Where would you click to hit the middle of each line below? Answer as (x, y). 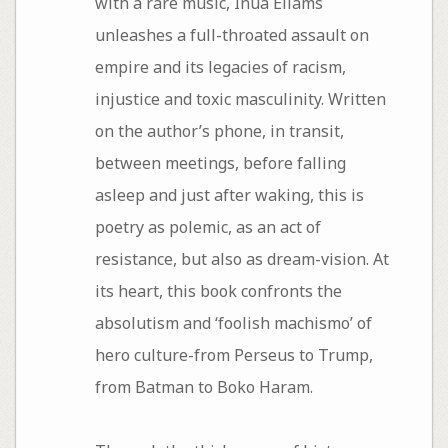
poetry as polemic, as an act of (207, 226)
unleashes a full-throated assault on (231, 34)
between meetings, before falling (220, 162)
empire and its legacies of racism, (220, 66)
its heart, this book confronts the (218, 290)
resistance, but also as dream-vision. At (241, 258)
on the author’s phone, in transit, (219, 130)
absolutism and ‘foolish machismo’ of (233, 322)
